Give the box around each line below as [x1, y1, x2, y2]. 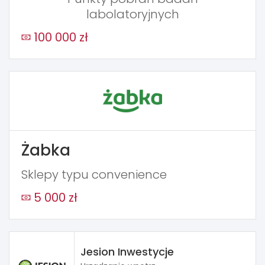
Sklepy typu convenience [21, 166, 167, 183]
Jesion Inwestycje [80, 244, 174, 259]
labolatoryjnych [86, 5, 179, 22]
